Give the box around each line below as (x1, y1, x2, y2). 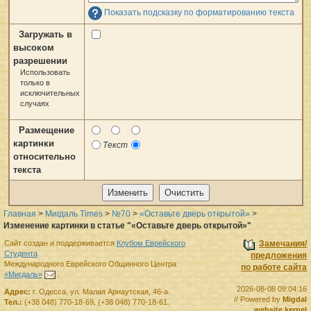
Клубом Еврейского (116, 239, 185, 248)
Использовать (20, 67, 71, 76)
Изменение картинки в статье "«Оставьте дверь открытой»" (3, 220, 251, 230)
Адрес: (3, 287, 31, 296)
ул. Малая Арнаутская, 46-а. (69, 287, 170, 296)
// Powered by (234, 295, 283, 304)
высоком (12, 42, 54, 53)
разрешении (12, 55, 67, 66)
